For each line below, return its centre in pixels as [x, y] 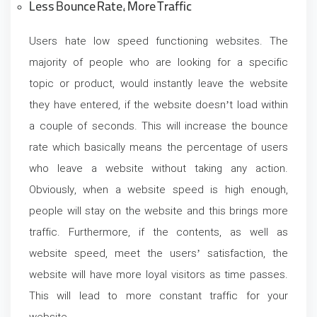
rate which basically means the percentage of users [158, 148]
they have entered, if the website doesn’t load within [158, 106]
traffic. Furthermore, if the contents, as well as [158, 233]
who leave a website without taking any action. [158, 169]
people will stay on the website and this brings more [158, 212]
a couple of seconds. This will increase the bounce [158, 127]
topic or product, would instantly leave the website [158, 85]
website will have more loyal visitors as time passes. [158, 276]
